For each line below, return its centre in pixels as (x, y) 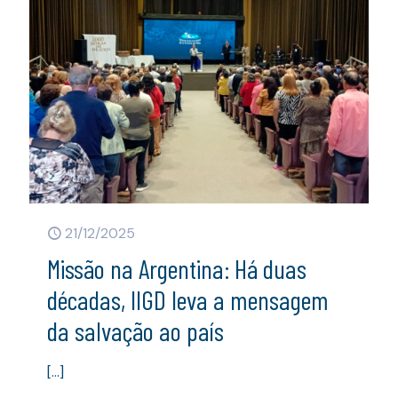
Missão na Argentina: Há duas (177, 269)
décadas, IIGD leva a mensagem (188, 300)
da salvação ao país (135, 331)
